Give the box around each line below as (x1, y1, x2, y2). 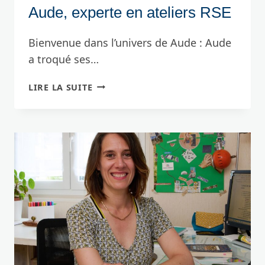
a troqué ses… (28, 51, 99, 66)
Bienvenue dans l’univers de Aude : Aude (28, 35, 231, 50)
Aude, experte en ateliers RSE (28, 3, 231, 21)
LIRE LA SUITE (28, 81, 93, 93)
